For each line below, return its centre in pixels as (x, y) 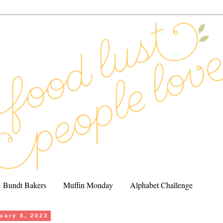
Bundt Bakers (25, 185)
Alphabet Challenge (161, 185)
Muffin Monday (88, 185)
